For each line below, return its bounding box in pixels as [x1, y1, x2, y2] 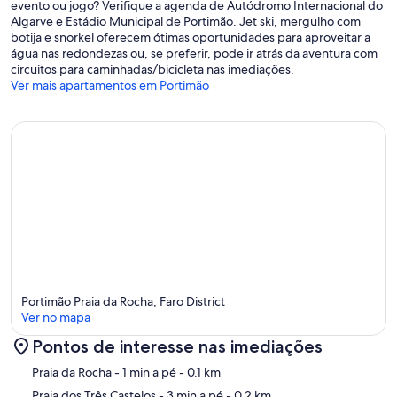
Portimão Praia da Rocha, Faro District [21, 293, 225, 310]
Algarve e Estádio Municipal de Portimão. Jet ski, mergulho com [11, 13, 361, 30]
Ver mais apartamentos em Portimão [11, 77, 209, 94]
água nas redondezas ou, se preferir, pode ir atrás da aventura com [11, 45, 378, 62]
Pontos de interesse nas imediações [32, 336, 323, 358]
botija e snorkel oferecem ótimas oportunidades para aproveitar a [11, 29, 370, 46]
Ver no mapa [21, 309, 90, 326]
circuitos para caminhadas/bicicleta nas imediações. [11, 61, 294, 78]
